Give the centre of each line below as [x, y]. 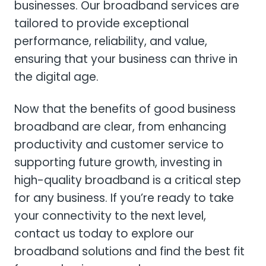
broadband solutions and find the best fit [129, 252]
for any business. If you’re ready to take [124, 198]
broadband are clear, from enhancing [120, 127]
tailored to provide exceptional [102, 24]
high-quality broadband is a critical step [128, 180]
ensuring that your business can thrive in [126, 59]
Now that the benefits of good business [125, 109]
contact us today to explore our [104, 234]
